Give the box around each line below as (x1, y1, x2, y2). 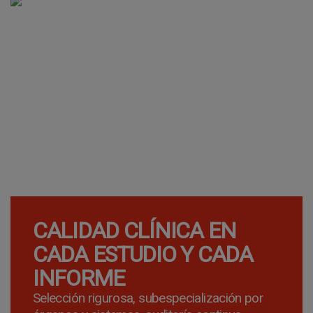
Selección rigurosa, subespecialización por (33, 290, 264, 306)
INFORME (33, 265, 126, 291)
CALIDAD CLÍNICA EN (33, 217, 236, 244)
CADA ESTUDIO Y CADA (33, 241, 253, 268)
